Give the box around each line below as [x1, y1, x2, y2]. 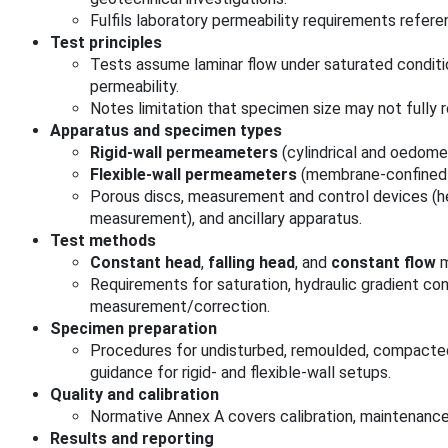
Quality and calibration [50, 384, 219, 404]
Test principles [50, 32, 162, 52]
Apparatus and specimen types [50, 120, 282, 140]
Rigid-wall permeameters [90, 142, 278, 162]
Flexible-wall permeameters [90, 164, 297, 184]
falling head [208, 252, 295, 272]
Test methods [50, 230, 156, 250]
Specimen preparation [50, 318, 217, 338]
